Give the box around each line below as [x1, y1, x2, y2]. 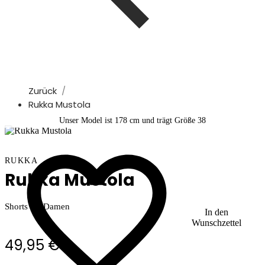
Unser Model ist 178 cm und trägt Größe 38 [59, 116, 206, 125]
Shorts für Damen [5, 202, 70, 211]
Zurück [28, 85, 57, 97]
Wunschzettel [191, 217, 241, 228]
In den [204, 206, 228, 217]
